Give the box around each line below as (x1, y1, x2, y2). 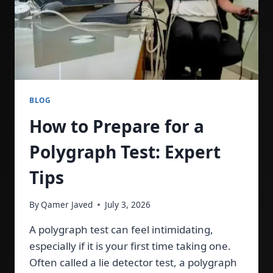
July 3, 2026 (105, 199, 151, 211)
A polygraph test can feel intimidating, (29, 222, 213, 237)
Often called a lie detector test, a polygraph (29, 255, 237, 270)
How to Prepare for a (29, 114, 204, 138)
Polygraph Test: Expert (29, 140, 221, 163)
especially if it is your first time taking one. (29, 239, 231, 253)
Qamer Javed (41, 199, 93, 211)
